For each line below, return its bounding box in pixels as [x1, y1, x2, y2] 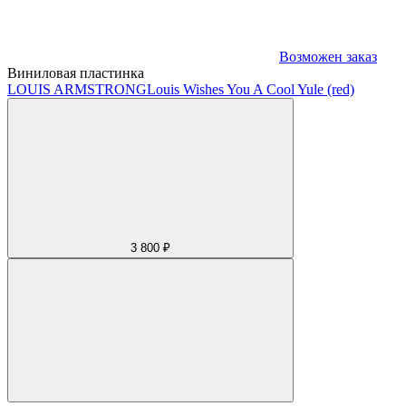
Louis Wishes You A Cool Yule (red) [147, 81, 354, 97]
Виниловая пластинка [7, 64, 144, 81]
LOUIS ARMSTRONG [7, 81, 147, 97]
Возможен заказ [279, 48, 377, 64]
